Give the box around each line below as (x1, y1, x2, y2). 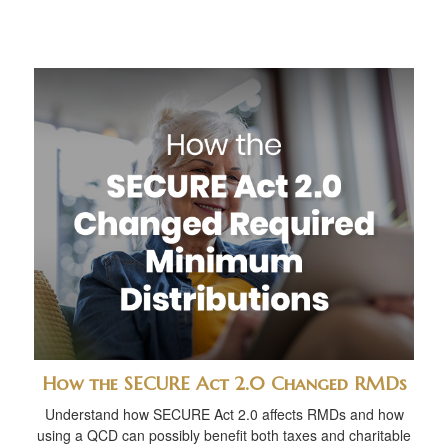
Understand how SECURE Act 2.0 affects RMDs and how (44, 403, 404, 424)
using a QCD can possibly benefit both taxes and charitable (37, 424, 411, 445)
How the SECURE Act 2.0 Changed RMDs (41, 371, 407, 395)
